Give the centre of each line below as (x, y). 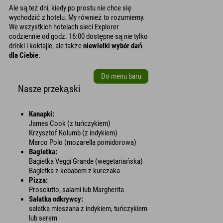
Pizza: (38, 180)
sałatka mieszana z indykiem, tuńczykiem (88, 208)
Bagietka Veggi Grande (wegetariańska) (86, 161)
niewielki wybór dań (113, 46)
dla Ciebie (24, 55)
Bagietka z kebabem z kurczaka (74, 170)
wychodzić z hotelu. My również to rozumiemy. (77, 17)
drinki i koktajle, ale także (46, 46)
